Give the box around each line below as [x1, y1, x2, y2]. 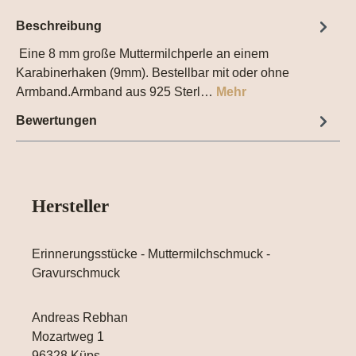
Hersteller [32, 195, 109, 216]
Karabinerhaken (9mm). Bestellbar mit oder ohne [16, 65, 289, 79]
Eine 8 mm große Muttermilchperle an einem [16, 46, 269, 60]
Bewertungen [16, 114, 97, 128]
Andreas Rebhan [32, 310, 128, 324]
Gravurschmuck [32, 265, 120, 280]
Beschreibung [16, 19, 102, 33]
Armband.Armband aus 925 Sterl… [16, 84, 216, 99]
